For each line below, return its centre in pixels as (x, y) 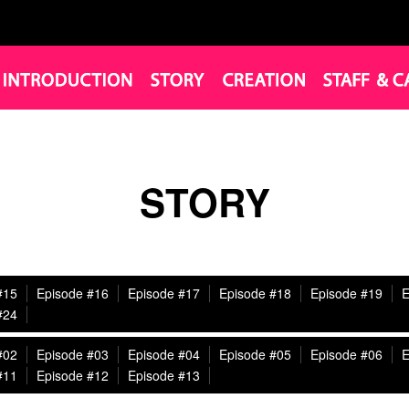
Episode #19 (346, 293)
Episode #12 (73, 375)
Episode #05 (255, 354)
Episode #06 (346, 354)
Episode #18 (255, 293)
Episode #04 (164, 354)
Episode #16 (73, 293)
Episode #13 (164, 375)
